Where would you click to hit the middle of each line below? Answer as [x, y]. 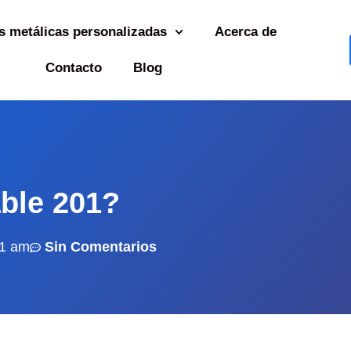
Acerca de [246, 32]
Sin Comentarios [101, 247]
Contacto [73, 68]
